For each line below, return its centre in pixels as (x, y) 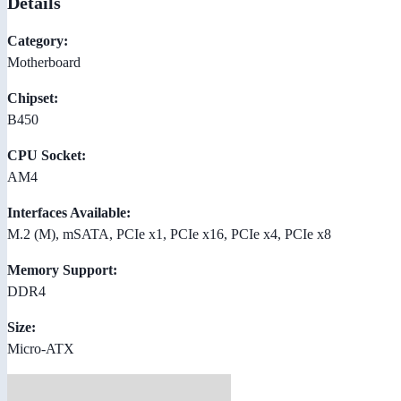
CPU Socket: (47, 155)
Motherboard (44, 62)
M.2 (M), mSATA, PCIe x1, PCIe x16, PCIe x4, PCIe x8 (169, 234)
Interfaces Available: (69, 212)
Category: (38, 40)
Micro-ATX (41, 348)
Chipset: (33, 98)
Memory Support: (62, 269)
